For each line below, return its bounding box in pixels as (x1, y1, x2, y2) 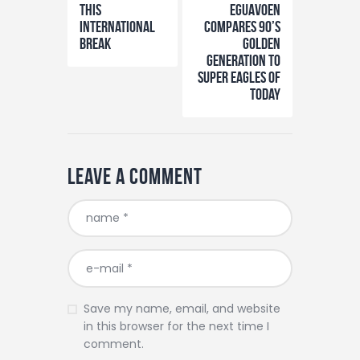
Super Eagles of (198, 67, 280, 86)
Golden (243, 34, 280, 52)
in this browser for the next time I (83, 317, 269, 334)
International (80, 17, 155, 35)
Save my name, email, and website (83, 300, 280, 317)
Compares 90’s (204, 17, 280, 35)
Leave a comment (67, 163, 202, 189)
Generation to (207, 51, 280, 69)
